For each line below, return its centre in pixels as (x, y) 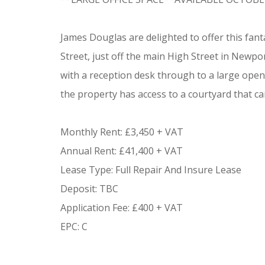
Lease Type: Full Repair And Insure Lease (151, 170)
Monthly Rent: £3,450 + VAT (122, 132)
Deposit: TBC (89, 189)
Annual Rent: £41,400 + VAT (122, 151)
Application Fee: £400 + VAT (122, 208)
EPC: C (74, 227)
